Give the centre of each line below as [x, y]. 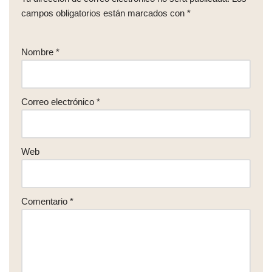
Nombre [39, 52]
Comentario [46, 201]
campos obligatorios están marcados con [104, 13]
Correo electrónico [59, 102]
